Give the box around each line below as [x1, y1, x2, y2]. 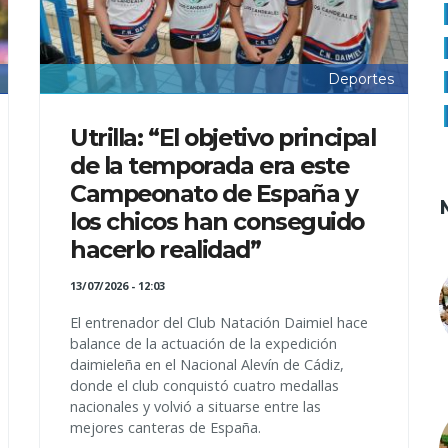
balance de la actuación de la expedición [70, 334, 337, 353]
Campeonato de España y [70, 179, 358, 208]
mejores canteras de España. [70, 418, 261, 437]
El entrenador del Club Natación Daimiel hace [70, 313, 368, 332]
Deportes [328, 70, 394, 89]
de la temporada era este [70, 151, 349, 180]
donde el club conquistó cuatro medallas [70, 376, 339, 395]
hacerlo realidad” [70, 235, 261, 264]
